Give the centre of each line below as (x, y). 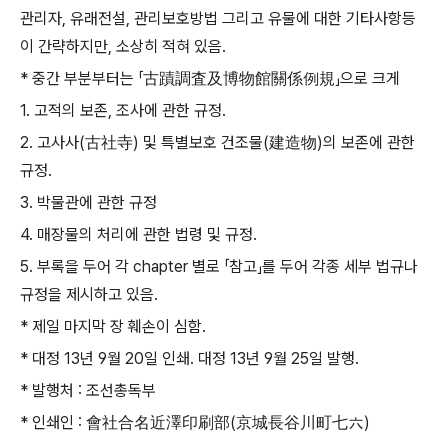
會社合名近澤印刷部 (158, 422)
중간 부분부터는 (85, 78)
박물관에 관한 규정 (97, 202)
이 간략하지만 (64, 46)
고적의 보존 (71, 110)
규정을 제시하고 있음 (87, 294)
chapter (162, 266)
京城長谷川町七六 (300, 422)
